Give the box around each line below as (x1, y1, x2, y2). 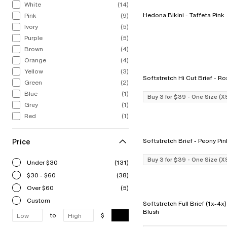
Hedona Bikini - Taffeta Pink (185, 11, 224, 19)
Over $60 (27, 183, 54, 192)
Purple (24, 33, 43, 42)
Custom (27, 196, 50, 205)
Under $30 (27, 158, 58, 167)
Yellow (24, 67, 43, 75)
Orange (24, 56, 46, 64)
